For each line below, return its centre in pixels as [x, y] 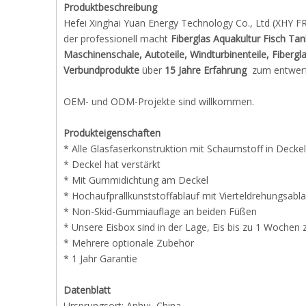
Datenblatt [87, 290]
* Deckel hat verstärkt [112, 164]
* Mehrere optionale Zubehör [129, 243]
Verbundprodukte [103, 70]
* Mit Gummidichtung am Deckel [136, 180]
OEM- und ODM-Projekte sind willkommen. [159, 101]
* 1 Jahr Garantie [100, 259]
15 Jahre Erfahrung [206, 70]
